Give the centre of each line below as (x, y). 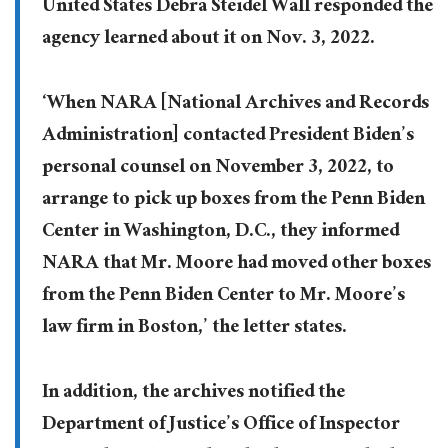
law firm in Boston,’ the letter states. (194, 328)
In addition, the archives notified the (193, 393)
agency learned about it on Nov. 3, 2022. (208, 40)
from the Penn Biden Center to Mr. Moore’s (223, 296)
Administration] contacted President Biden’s (227, 136)
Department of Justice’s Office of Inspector (220, 425)
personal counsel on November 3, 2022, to (217, 168)
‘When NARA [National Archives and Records (235, 104)
